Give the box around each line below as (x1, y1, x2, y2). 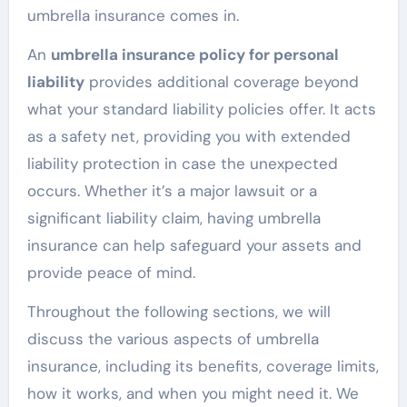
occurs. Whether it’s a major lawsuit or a (26, 181, 317, 202)
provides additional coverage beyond (84, 72, 359, 93)
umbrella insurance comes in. (26, 5, 239, 26)
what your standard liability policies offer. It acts (26, 99, 376, 120)
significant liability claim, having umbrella (26, 208, 321, 229)
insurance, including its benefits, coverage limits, (26, 356, 379, 377)
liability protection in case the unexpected (26, 154, 338, 174)
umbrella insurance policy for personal (50, 45, 339, 65)
